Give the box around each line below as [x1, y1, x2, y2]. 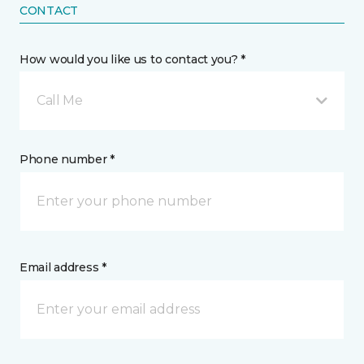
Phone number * [19, 151, 115, 167]
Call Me [37, 92, 83, 108]
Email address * [19, 259, 106, 275]
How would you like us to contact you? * [19, 51, 246, 67]
